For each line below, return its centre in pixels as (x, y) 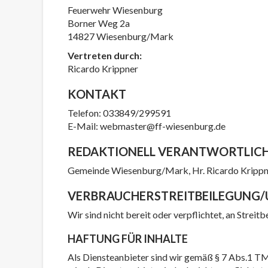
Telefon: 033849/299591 (119, 113)
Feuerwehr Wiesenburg (115, 10)
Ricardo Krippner (103, 68)
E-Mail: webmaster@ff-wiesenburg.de (147, 126)
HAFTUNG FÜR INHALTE (128, 239)
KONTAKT (97, 94)
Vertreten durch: (105, 55)
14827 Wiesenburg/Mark (121, 36)
